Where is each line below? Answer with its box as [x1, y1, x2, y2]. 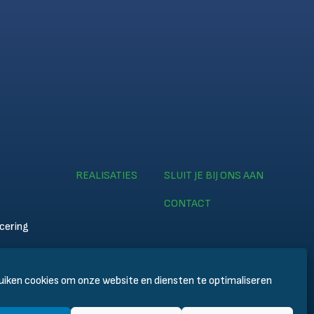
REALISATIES [76, 169, 137, 182]
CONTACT [164, 197, 211, 210]
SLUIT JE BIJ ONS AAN [164, 169, 264, 182]
